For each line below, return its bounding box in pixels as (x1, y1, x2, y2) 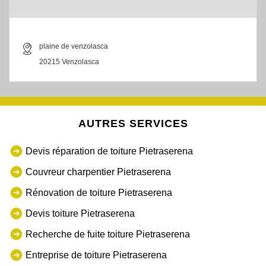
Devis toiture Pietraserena (26, 208, 135, 218)
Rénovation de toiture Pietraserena (26, 187, 172, 198)
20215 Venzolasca (39, 58, 99, 66)
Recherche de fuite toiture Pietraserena (26, 229, 190, 239)
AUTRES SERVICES (78, 118, 188, 130)
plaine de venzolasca (39, 42, 108, 51)
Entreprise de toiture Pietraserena (26, 249, 167, 260)
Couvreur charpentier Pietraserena (26, 166, 171, 177)
